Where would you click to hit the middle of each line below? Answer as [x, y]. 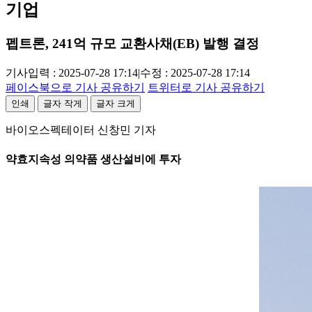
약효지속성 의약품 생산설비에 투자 [93, 159]
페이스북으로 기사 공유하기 [75, 87]
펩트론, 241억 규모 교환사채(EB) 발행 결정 [132, 44]
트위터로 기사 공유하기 [206, 87]
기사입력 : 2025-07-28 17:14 [72, 73]
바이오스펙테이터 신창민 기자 [81, 130]
